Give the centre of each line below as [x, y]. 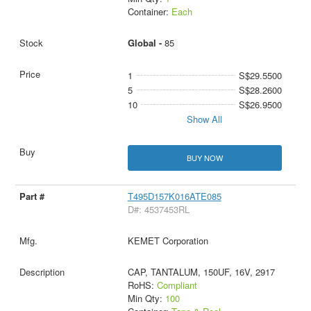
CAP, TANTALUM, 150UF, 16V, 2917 [201, 272]
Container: [149, 11]
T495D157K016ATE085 [174, 196]
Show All [205, 119]
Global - [146, 42]
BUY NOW [204, 158]
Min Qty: [146, 299]
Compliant [177, 285]
